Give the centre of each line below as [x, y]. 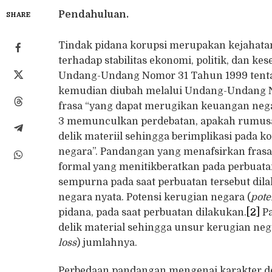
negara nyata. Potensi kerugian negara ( [155, 198]
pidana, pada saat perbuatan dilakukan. [153, 213]
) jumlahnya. [107, 243]
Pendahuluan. [94, 15]
